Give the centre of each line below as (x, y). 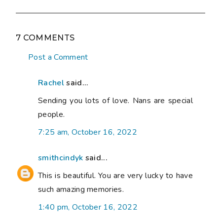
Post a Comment (58, 57)
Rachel (51, 83)
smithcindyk (61, 158)
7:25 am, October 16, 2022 (88, 132)
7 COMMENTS (45, 38)
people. (52, 115)
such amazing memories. (81, 190)
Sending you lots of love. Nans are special (115, 101)
